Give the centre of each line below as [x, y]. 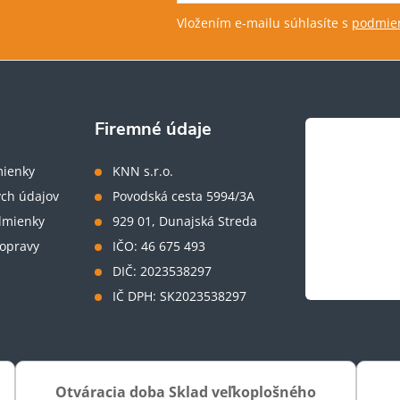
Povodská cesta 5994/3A [184, 196]
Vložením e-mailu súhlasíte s [264, 22]
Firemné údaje [154, 129]
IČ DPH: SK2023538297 [180, 296]
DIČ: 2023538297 [162, 271]
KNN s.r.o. [143, 171]
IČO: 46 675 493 [159, 246]
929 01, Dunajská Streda [185, 221]
